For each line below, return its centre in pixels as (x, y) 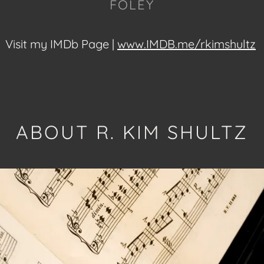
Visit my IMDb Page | (61, 44)
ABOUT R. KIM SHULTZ (132, 132)
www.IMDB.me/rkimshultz (187, 44)
